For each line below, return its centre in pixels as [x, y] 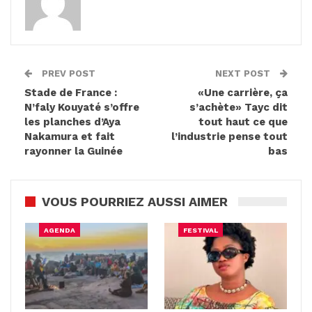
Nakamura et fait [70, 136]
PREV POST [67, 73]
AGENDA [60, 231]
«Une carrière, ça [243, 92]
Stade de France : [71, 92]
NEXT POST [244, 73]
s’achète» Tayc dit [239, 107]
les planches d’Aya [72, 122]
